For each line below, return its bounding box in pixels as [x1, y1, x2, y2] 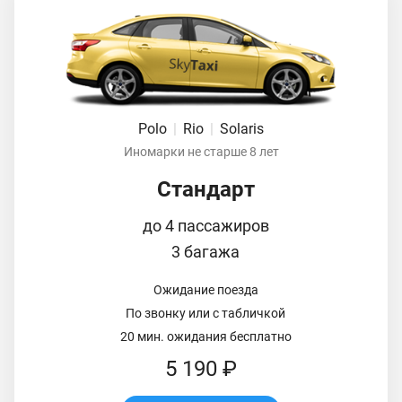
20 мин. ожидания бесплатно [119, 328, 292, 344]
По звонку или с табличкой [126, 305, 285, 320]
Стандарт [156, 176, 255, 202]
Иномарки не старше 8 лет [123, 144, 279, 159]
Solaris [220, 119, 264, 137]
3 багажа [171, 241, 240, 261]
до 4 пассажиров [142, 215, 269, 235]
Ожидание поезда [153, 282, 258, 297]
